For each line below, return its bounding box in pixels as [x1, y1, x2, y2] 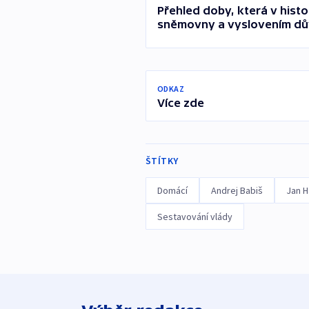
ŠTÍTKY [145, 154, 179, 168]
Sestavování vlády [157, 210, 232, 223]
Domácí [157, 184, 188, 197]
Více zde [157, 97, 204, 110]
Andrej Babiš [210, 184, 263, 197]
